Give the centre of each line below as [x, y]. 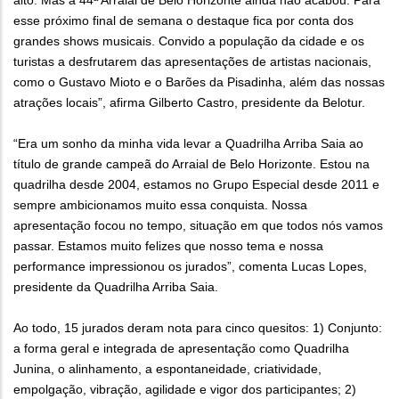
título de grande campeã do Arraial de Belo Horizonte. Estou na [191, 164]
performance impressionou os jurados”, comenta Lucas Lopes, [190, 267]
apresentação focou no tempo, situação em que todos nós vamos [198, 226]
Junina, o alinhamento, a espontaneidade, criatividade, [167, 369]
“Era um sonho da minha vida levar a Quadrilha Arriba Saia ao [188, 144]
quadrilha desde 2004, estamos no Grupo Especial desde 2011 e [196, 185]
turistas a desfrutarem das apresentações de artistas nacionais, [192, 62]
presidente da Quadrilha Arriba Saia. [118, 287]
